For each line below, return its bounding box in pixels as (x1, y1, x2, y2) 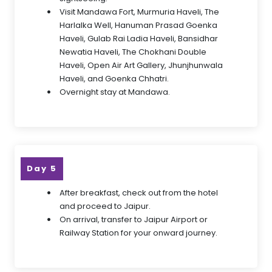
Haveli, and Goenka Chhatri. (59, 73, 169, 84)
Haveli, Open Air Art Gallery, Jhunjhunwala (59, 59, 223, 71)
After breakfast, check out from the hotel (59, 187, 218, 199)
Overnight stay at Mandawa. (59, 86, 170, 98)
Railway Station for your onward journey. (59, 227, 217, 239)
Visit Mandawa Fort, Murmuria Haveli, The (59, 6, 219, 18)
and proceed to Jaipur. (59, 200, 151, 212)
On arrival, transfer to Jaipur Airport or (59, 214, 208, 225)
